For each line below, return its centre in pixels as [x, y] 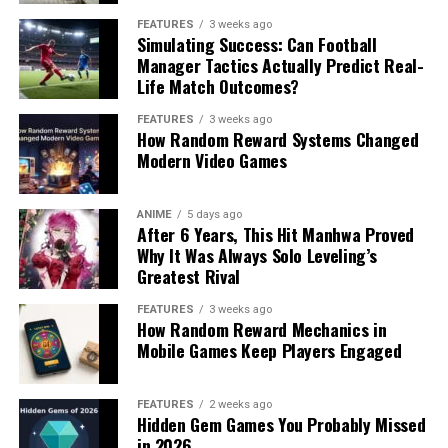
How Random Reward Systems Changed [277, 138]
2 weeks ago [240, 404]
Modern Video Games [211, 159]
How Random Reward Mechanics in [261, 328]
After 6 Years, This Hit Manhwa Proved [275, 233]
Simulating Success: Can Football [256, 43]
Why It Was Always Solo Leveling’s [256, 254]
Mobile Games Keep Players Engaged [269, 349]
